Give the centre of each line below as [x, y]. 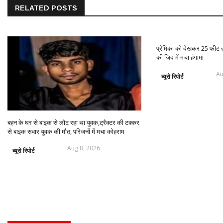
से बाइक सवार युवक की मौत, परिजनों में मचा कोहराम [66, 132]
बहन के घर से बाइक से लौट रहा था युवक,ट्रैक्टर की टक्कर [73, 123]
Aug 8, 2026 [84, 148]
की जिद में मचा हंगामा [180, 57]
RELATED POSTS [46, 8]
